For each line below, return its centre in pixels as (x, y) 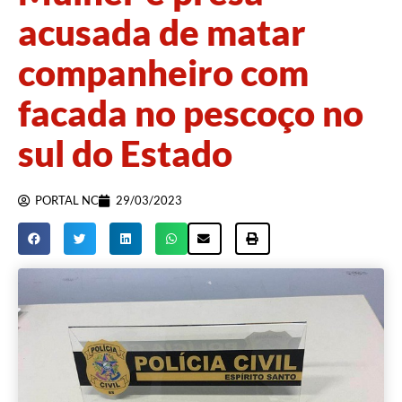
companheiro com (163, 73)
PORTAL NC (67, 201)
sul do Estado (125, 154)
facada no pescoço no (191, 114)
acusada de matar (162, 33)
